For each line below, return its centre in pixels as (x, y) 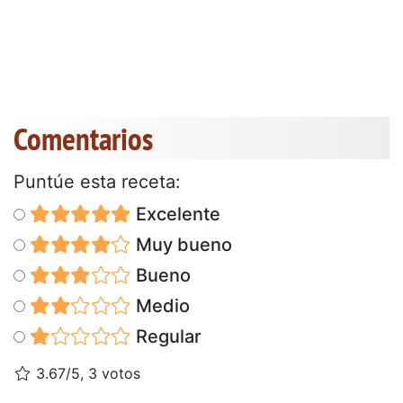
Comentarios (83, 138)
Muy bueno (181, 244)
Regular (166, 336)
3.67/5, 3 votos (86, 373)
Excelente (175, 214)
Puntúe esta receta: (97, 181)
